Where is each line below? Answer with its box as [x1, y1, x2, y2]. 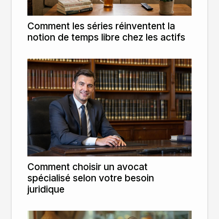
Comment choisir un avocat [27, 160, 148, 173]
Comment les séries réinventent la [27, 20, 175, 32]
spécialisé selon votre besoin [27, 172, 154, 184]
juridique [27, 183, 65, 195]
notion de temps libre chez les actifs [27, 31, 185, 43]
